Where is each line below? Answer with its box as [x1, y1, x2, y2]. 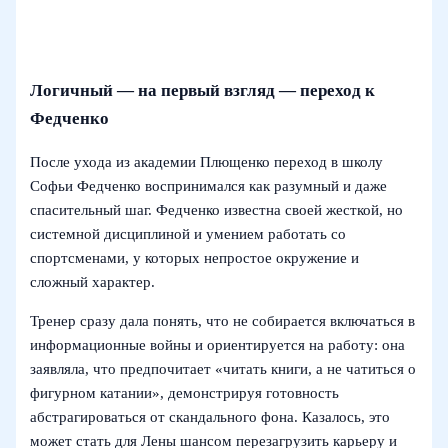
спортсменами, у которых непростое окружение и [30, 250, 360, 267]
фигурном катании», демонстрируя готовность [30, 384, 340, 401]
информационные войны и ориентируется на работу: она [30, 336, 406, 353]
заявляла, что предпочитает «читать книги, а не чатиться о [30, 360, 417, 377]
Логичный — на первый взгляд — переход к [30, 81, 376, 101]
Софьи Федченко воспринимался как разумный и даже [30, 178, 388, 195]
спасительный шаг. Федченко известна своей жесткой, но [30, 202, 404, 219]
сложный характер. [30, 274, 156, 291]
